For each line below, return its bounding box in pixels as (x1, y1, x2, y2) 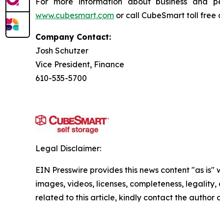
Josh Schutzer (35, 45, 88, 55)
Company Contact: (35, 31, 111, 42)
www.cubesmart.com (35, 10, 114, 20)
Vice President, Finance (35, 59, 124, 69)
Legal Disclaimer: (35, 143, 101, 153)
